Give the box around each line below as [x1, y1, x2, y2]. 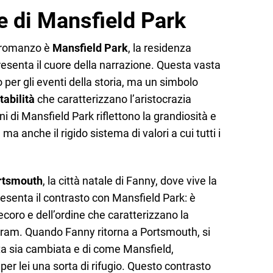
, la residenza [128, 41, 191, 54]
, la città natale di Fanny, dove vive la [43, 174, 217, 187]
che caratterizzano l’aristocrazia [35, 92, 191, 105]
